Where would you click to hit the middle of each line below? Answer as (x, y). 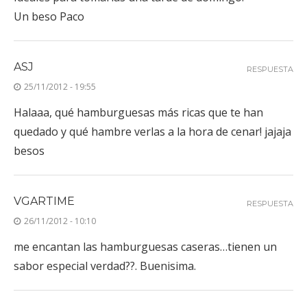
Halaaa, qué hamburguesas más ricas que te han (138, 112)
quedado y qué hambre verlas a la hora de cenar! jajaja (152, 131)
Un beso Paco (49, 16)
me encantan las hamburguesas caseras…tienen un (145, 246)
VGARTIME (44, 201)
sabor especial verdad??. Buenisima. (105, 266)
